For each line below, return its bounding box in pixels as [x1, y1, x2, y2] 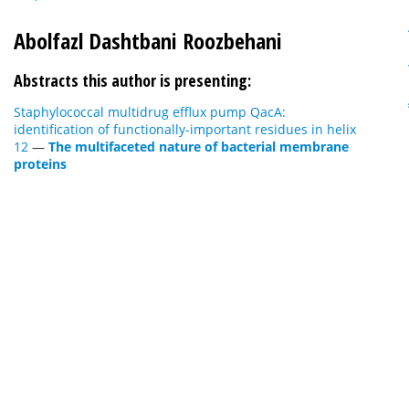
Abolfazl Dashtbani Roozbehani [14, 26, 282, 56]
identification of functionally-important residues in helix [14, 121, 356, 138]
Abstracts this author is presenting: [14, 69, 251, 91]
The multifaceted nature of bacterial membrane [48, 138, 349, 155]
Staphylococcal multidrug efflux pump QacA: [14, 103, 286, 121]
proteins [14, 155, 67, 173]
